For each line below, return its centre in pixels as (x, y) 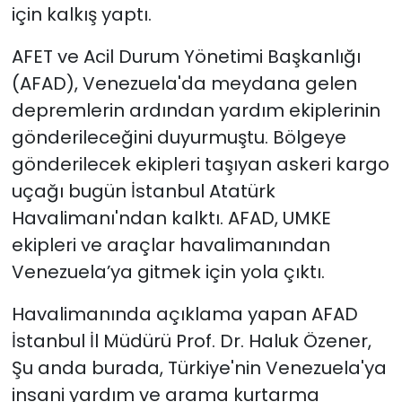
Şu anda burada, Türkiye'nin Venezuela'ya (199, 368)
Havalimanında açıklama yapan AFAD (184, 315)
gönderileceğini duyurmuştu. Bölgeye (179, 138)
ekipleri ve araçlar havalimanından (170, 245)
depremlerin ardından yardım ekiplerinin (196, 111)
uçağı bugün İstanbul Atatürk (143, 192)
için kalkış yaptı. (81, 15)
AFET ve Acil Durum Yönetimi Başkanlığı (186, 57)
